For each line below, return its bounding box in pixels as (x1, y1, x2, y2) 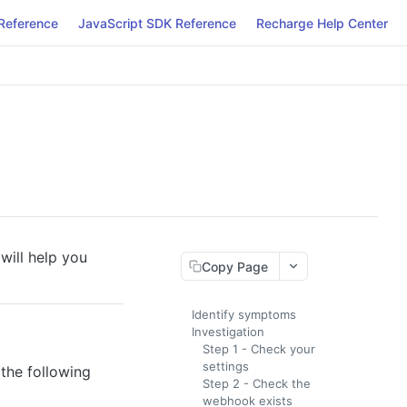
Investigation (192, 324, 264, 339)
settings (203, 359, 249, 373)
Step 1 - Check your (203, 342, 315, 356)
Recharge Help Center (256, 15, 388, 31)
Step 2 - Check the (203, 376, 311, 391)
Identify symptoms (192, 307, 296, 322)
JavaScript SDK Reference (78, 15, 236, 31)
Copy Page (202, 258, 268, 274)
